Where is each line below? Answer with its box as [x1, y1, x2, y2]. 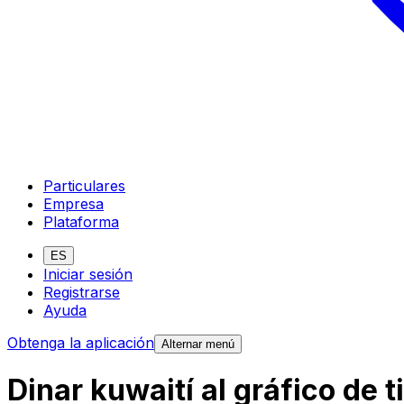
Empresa [43, 194, 104, 213]
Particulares [43, 176, 125, 195]
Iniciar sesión [43, 264, 133, 283]
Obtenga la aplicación [7, 333, 154, 352]
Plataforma [43, 212, 119, 231]
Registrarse [43, 282, 120, 301]
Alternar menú [161, 336, 234, 351]
